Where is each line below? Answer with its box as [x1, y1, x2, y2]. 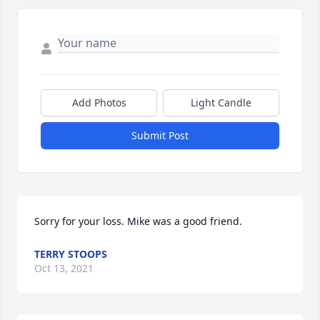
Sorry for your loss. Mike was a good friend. [34, 214, 242, 229]
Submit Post [131, 129, 189, 143]
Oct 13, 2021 [34, 261, 94, 276]
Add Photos [71, 96, 126, 110]
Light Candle [191, 96, 251, 110]
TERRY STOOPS [34, 247, 107, 261]
